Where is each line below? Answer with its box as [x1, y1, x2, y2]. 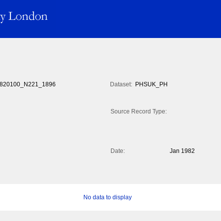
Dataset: [110, 81, 132, 88]
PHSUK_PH [135, 81, 168, 88]
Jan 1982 [170, 147, 195, 155]
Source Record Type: [110, 108, 167, 115]
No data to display [83, 194, 132, 201]
